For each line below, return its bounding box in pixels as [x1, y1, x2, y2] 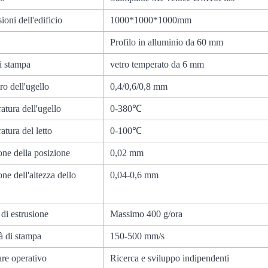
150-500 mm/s [110, 231, 165, 242]
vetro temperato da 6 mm [110, 59, 205, 70]
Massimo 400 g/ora [110, 209, 183, 220]
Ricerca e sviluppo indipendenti [110, 253, 230, 264]
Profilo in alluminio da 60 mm [110, 37, 224, 48]
